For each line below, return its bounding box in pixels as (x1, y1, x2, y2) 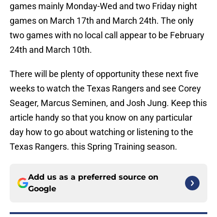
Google (28, 184, 56, 194)
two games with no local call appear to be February (10, 30, 204, 41)
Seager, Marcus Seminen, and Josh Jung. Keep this (10, 98, 207, 108)
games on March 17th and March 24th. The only (10, 15, 194, 26)
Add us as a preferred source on (28, 172, 158, 182)
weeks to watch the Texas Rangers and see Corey (10, 83, 201, 94)
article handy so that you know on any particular (10, 112, 192, 123)
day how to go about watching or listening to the (10, 127, 193, 138)
